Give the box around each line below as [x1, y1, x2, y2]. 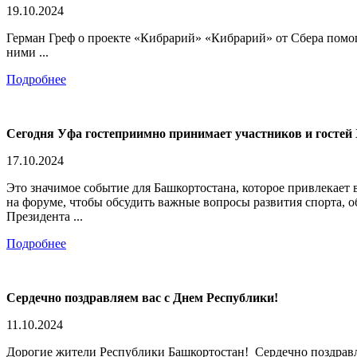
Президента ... [6, 209, 83, 223]
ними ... [6, 45, 49, 59]
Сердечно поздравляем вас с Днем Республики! [6, 290, 278, 304]
